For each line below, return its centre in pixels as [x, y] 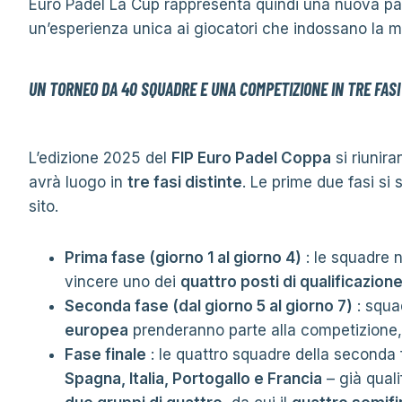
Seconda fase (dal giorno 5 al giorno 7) [209, 306]
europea [96, 330]
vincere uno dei [122, 282]
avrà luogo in [78, 182]
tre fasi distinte [185, 182]
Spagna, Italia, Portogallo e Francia [193, 379]
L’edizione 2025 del [100, 158]
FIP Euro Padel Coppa [251, 158]
